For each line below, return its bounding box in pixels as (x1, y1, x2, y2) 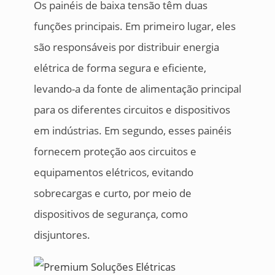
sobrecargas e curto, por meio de (33, 186, 192, 200)
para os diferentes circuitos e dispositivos (33, 103, 230, 117)
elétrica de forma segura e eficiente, (33, 61, 206, 75)
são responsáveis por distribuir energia (33, 40, 219, 54)
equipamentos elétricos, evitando (33, 165, 193, 179)
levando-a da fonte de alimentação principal (33, 82, 241, 96)
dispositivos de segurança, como (33, 207, 188, 221)
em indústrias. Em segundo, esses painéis (33, 123, 231, 137)
